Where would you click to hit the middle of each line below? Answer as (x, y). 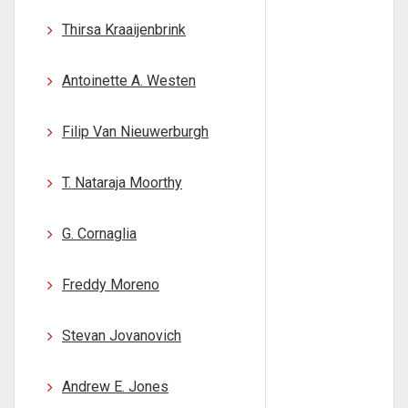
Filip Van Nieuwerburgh (135, 132)
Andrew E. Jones (115, 387)
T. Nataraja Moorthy (122, 183)
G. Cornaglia (99, 234)
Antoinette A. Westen (129, 81)
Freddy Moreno (111, 285)
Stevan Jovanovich (122, 336)
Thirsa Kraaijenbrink (124, 30)
